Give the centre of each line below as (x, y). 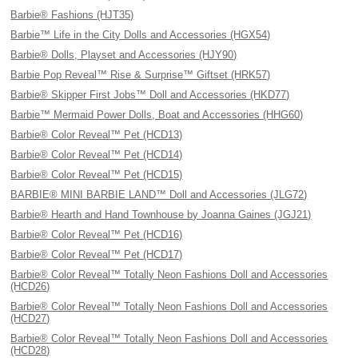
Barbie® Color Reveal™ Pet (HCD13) (97, 135)
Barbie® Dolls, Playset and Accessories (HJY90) (124, 55)
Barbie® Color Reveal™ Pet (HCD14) (97, 155)
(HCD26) (30, 286)
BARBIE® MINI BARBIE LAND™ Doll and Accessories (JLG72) (159, 195)
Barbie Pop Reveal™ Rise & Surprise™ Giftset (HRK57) (141, 75)
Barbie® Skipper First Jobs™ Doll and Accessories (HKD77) (150, 95)
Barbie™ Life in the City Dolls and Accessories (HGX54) (141, 35)
